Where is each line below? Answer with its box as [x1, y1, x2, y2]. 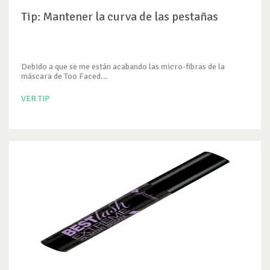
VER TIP [21, 93, 50, 104]
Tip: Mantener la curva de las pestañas [21, 9, 218, 24]
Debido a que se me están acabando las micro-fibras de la [21, 61, 225, 72]
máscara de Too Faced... [21, 71, 108, 81]
